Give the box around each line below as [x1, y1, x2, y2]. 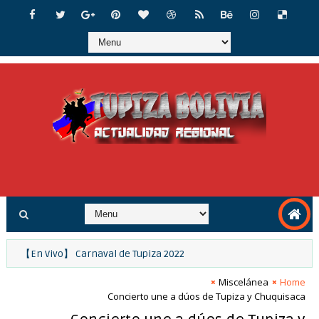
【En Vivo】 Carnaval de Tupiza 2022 [41, 248, 206, 260]
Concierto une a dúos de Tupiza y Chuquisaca [108, 290, 306, 303]
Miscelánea [219, 276, 269, 288]
